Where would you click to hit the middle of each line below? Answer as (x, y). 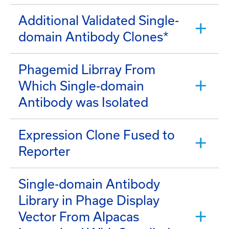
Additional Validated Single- (99, 20)
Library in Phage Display (89, 200)
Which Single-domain (81, 86)
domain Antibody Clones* (94, 37)
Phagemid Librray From (87, 69)
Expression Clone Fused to (97, 135)
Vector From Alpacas (79, 216)
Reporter (44, 151)
